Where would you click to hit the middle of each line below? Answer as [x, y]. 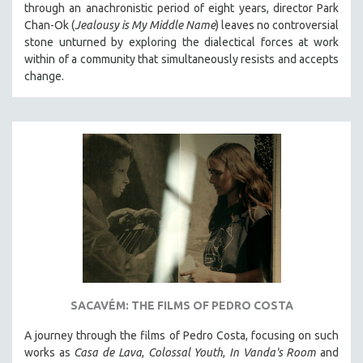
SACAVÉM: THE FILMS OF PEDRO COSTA [181, 305]
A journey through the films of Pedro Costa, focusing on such [181, 335]
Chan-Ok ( [49, 26]
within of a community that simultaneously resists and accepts [181, 60]
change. [44, 77]
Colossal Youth [186, 352]
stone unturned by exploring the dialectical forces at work [181, 43]
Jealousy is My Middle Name [145, 26]
